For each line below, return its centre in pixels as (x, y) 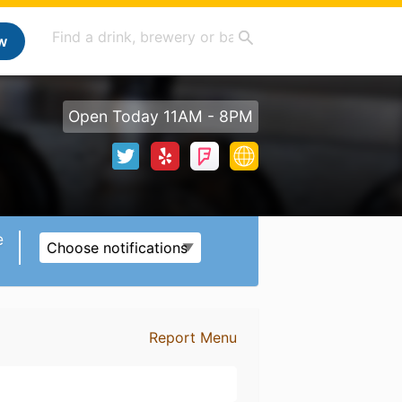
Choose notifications (117, 248)
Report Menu (192, 337)
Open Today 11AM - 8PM (161, 116)
